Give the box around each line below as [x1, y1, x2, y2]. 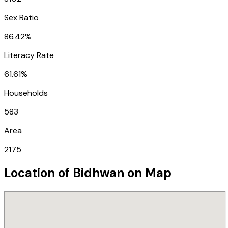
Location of [4, 164, 73, 181]
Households [4, 87, 48, 98]
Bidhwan [73, 164, 124, 181]
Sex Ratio [4, 12, 39, 23]
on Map [124, 164, 172, 181]
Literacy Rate [4, 49, 54, 61]
